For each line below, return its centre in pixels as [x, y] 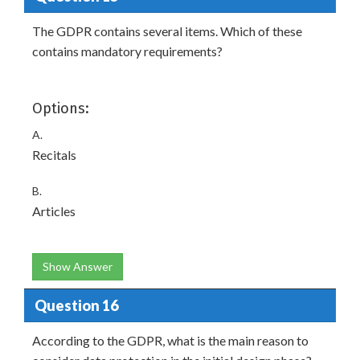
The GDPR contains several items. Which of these [167, 31]
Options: [61, 108]
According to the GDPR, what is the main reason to [170, 340]
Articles [54, 211]
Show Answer [78, 266]
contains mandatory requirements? [127, 51]
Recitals [54, 155]
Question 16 [76, 305]
